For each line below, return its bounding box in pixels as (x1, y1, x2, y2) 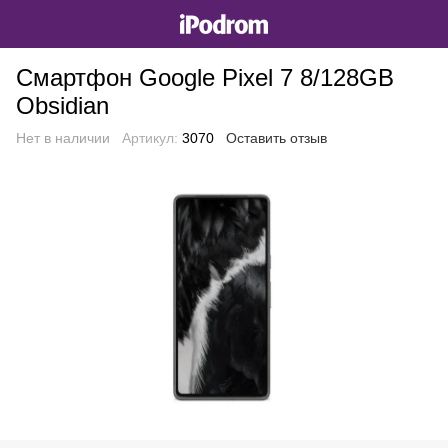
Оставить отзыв (226, 130, 327, 146)
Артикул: (122, 130, 178, 146)
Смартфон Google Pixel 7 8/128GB (16, 64, 394, 91)
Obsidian (16, 92, 109, 119)
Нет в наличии (16, 130, 110, 146)
